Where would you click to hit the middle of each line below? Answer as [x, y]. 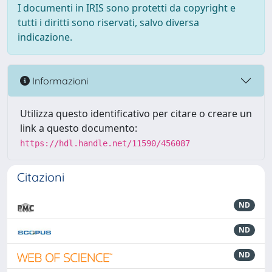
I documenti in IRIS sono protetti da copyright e [127, 8]
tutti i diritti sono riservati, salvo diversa [108, 22]
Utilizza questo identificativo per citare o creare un [136, 114]
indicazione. [45, 37]
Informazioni [59, 80]
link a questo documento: [79, 128]
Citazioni [41, 177]
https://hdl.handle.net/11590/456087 [105, 143]
